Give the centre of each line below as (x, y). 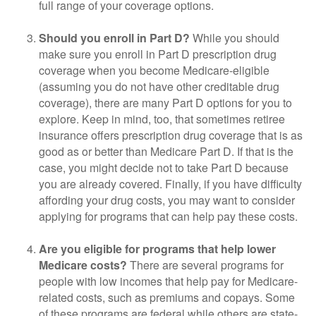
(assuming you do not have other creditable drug (159, 86)
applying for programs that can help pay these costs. (168, 216)
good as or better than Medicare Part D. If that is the (166, 151)
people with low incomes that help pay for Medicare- (168, 281)
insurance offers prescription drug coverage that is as (171, 135)
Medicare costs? (83, 265)
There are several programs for (205, 265)
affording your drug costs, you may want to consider (167, 200)
